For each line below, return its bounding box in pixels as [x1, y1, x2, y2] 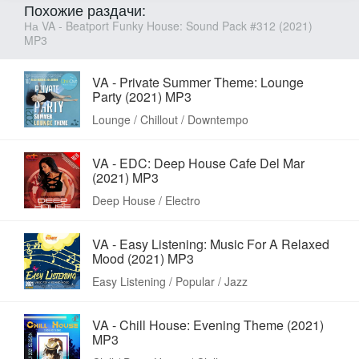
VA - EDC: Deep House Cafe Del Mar [92, 153, 305, 172]
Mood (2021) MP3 [92, 248, 194, 268]
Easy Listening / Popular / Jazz [92, 272, 248, 289]
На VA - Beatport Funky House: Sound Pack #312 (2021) [24, 17, 313, 34]
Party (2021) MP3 [92, 87, 192, 106]
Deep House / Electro [92, 192, 200, 208]
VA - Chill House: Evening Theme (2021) [92, 315, 324, 334]
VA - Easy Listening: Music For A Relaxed [92, 234, 329, 253]
